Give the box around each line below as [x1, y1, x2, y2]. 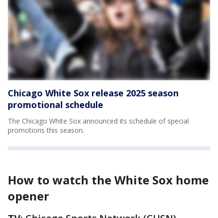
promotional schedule [8, 99, 103, 110]
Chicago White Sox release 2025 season [8, 87, 179, 99]
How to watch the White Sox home [8, 172, 209, 188]
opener [8, 188, 49, 204]
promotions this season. [8, 126, 84, 135]
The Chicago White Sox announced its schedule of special [8, 116, 189, 126]
